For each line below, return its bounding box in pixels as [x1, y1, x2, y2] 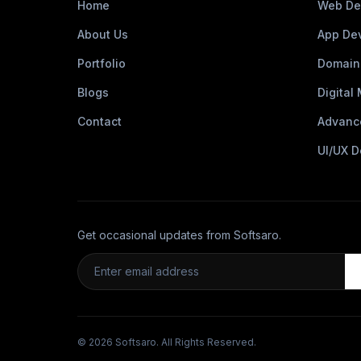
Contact [77, 114, 122, 128]
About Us [77, 27, 128, 41]
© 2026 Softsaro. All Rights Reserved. [77, 336, 256, 348]
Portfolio [77, 56, 126, 70]
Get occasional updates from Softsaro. [77, 228, 281, 242]
